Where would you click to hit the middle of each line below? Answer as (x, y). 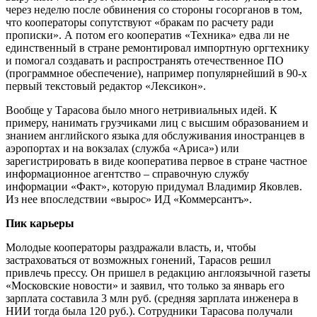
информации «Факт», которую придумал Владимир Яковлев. (154, 186)
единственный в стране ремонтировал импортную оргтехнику (157, 47)
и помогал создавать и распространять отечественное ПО (145, 60)
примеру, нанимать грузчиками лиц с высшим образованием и (157, 122)
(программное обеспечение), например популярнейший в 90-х (156, 73)
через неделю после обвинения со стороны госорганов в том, (154, 9)
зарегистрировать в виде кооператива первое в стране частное (156, 161)
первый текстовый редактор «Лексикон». (106, 86)
